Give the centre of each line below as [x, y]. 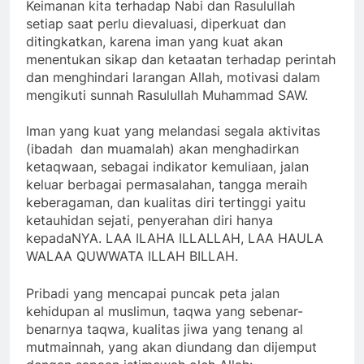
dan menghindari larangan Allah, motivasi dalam [173, 78]
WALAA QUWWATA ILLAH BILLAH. [132, 256]
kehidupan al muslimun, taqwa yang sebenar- [165, 312]
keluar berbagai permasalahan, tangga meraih [167, 185]
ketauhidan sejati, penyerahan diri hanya [149, 221]
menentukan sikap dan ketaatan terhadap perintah [181, 60]
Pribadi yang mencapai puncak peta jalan [153, 294]
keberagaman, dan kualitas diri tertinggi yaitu [166, 203]
